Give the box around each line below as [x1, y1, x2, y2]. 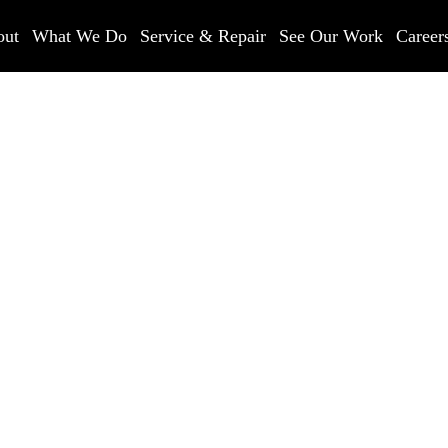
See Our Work [278, 26, 383, 46]
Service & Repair [139, 26, 266, 46]
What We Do [31, 26, 127, 46]
